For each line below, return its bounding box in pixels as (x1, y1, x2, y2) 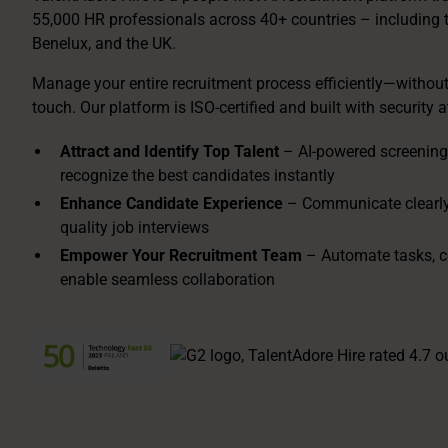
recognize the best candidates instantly (60, 166, 335, 185)
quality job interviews (60, 218, 209, 237)
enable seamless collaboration (60, 270, 275, 289)
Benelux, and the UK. (32, 34, 176, 53)
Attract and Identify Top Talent (60, 142, 279, 161)
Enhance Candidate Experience (60, 194, 283, 213)
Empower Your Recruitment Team (60, 246, 306, 265)
